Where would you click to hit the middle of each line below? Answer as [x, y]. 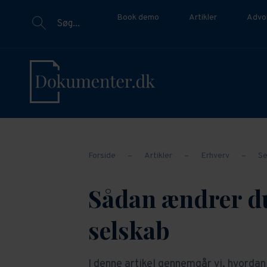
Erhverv [215, 156]
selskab [129, 230]
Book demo [138, 18]
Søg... [68, 24]
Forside [102, 156]
